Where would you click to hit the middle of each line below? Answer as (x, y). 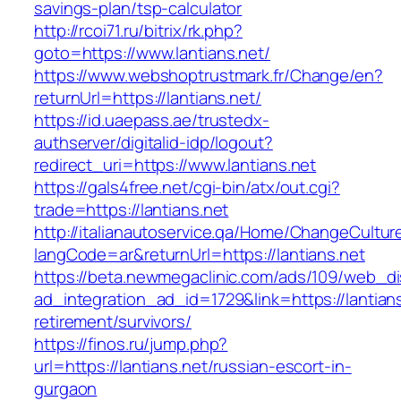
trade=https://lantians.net (132, 210)
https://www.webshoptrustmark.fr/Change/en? (209, 76)
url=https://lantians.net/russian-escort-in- (193, 367)
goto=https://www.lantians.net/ (152, 53)
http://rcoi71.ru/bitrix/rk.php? (138, 31)
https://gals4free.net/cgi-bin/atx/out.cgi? (187, 188)
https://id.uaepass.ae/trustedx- (152, 120)
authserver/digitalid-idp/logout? (154, 143)
